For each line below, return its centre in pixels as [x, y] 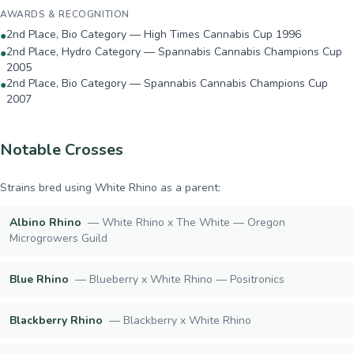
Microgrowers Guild [58, 238]
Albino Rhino [45, 222]
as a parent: [189, 188]
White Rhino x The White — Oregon [194, 222]
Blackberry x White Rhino [187, 320]
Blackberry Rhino [56, 320]
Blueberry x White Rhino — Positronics [187, 279]
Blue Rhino [39, 279]
